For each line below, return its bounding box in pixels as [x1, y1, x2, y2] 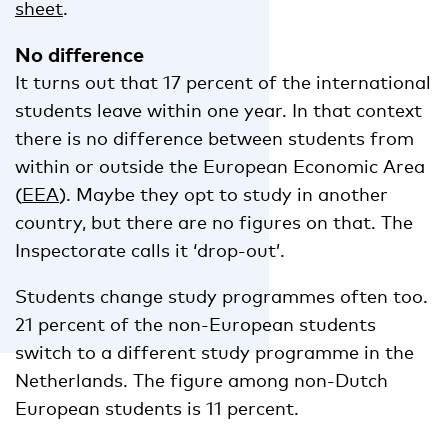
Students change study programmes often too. [15, 284, 428, 307]
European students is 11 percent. [15, 396, 299, 419]
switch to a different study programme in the [15, 340, 414, 363]
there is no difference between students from [15, 126, 414, 149]
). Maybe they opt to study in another [59, 182, 388, 205]
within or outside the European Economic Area [15, 154, 425, 177]
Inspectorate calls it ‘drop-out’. [15, 238, 285, 261]
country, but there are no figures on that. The [15, 210, 413, 233]
